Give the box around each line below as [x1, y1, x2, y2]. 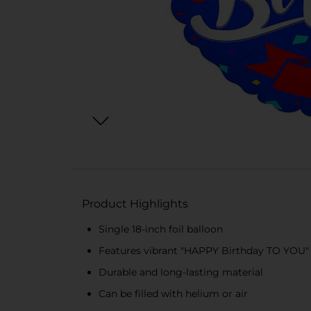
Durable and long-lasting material [99, 266, 263, 278]
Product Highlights [82, 197, 188, 210]
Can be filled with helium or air [99, 287, 248, 300]
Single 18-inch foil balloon [99, 223, 223, 235]
